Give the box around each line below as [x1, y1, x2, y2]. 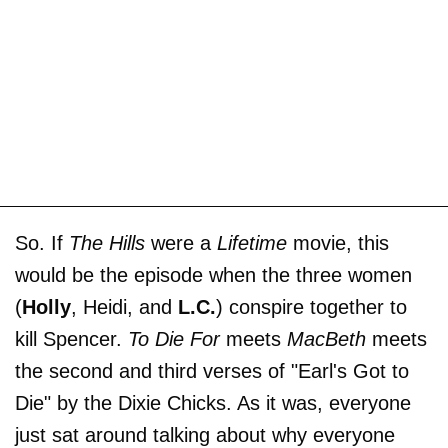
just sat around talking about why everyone [15, 423, 395, 446]
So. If [15, 231, 69, 254]
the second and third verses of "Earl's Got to [15, 359, 409, 382]
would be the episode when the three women [15, 263, 412, 286]
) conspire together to [216, 295, 407, 318]
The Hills [69, 231, 145, 254]
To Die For [128, 327, 220, 350]
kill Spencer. [15, 327, 128, 350]
